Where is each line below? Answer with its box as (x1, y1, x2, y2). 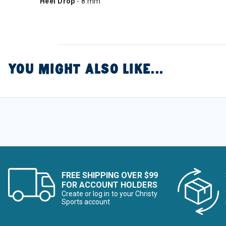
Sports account (62, 197, 110, 206)
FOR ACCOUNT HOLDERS (62, 180, 157, 190)
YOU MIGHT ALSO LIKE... (8, 60, 163, 78)
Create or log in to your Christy (62, 189, 157, 198)
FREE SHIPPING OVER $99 (62, 170, 158, 180)
